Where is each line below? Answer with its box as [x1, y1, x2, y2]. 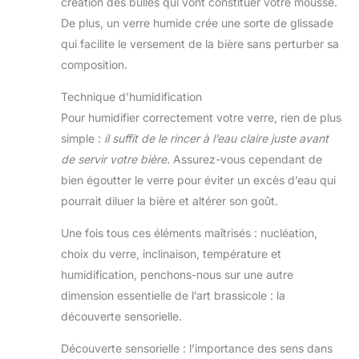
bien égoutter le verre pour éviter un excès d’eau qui [61, 173, 336, 188]
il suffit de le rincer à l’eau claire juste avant [104, 131, 329, 146]
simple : [61, 131, 104, 146]
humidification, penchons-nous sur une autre [61, 268, 293, 282]
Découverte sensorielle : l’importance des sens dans [61, 341, 333, 356]
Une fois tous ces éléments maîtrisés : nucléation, [61, 226, 317, 240]
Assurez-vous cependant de [170, 152, 322, 167]
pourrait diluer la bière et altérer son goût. [61, 194, 278, 208]
